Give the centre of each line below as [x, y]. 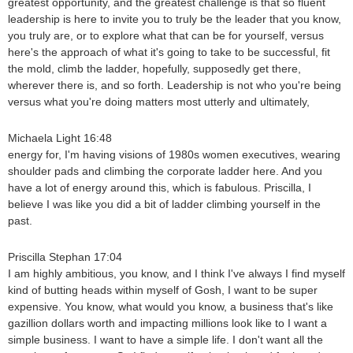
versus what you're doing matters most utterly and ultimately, [159, 102]
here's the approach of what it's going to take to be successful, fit [169, 52]
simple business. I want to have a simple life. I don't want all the [165, 340]
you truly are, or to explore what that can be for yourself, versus [166, 36]
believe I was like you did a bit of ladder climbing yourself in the [164, 204]
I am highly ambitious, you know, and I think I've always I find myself [176, 274]
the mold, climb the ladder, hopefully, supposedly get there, [154, 69]
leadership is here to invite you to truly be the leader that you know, [175, 19]
